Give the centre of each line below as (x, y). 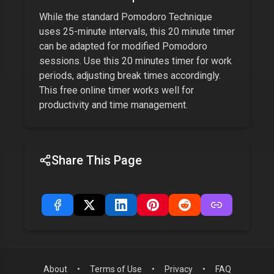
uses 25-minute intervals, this (104, 31)
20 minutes (146, 61)
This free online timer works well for (117, 90)
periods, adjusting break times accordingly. (130, 76)
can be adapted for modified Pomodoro (123, 46)
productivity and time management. (113, 105)
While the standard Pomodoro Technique (126, 17)
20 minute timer (202, 31)
